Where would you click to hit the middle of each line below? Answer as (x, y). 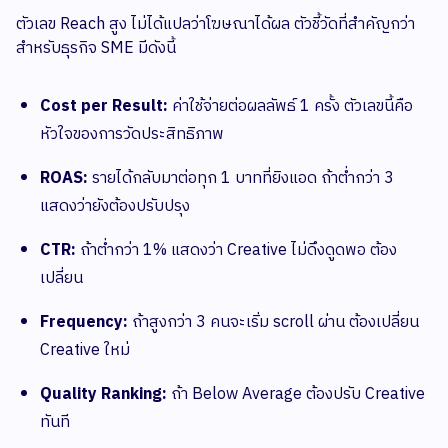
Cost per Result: (104, 107)
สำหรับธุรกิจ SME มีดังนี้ (96, 49)
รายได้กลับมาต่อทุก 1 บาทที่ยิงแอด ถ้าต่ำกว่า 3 (241, 179)
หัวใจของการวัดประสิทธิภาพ (132, 135)
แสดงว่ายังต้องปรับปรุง (115, 207)
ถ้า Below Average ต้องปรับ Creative (296, 395)
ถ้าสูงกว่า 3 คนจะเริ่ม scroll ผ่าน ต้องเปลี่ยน (273, 323)
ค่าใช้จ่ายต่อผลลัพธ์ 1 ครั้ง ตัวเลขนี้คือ (290, 107)
